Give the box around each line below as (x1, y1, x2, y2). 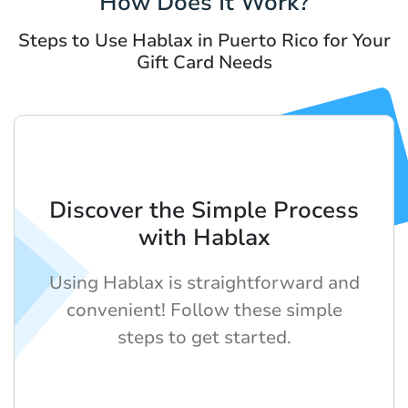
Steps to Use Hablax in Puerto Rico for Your (17, 28, 391, 54)
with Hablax (138, 222, 270, 254)
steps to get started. (117, 325, 291, 351)
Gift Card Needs (136, 50, 272, 76)
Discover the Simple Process (49, 195, 359, 227)
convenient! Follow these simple (66, 298, 342, 323)
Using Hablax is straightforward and (48, 270, 360, 296)
